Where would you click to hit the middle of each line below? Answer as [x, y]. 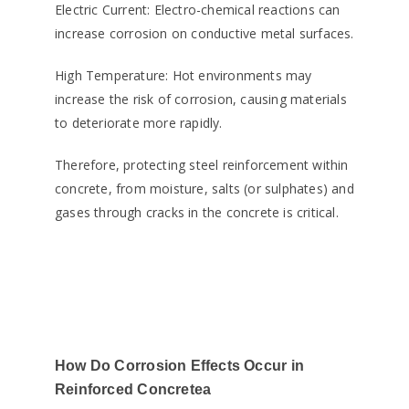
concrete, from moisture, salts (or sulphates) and [204, 189]
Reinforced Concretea [133, 390]
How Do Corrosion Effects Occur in [179, 366]
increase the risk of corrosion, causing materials [201, 100]
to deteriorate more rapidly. [139, 123]
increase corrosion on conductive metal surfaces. [204, 34]
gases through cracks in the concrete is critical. [197, 213]
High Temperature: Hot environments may [184, 76]
